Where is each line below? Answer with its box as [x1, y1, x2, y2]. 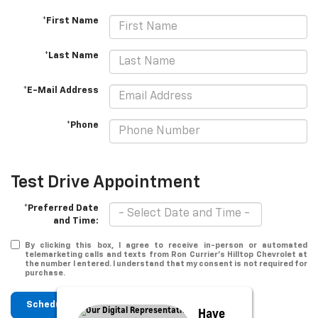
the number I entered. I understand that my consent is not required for [25, 259, 307, 268]
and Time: [53, 216, 99, 226]
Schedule [26, 300, 70, 309]
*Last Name [44, 51, 99, 61]
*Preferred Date [23, 203, 99, 213]
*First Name [42, 16, 99, 26]
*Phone [66, 121, 99, 131]
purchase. [25, 268, 65, 277]
